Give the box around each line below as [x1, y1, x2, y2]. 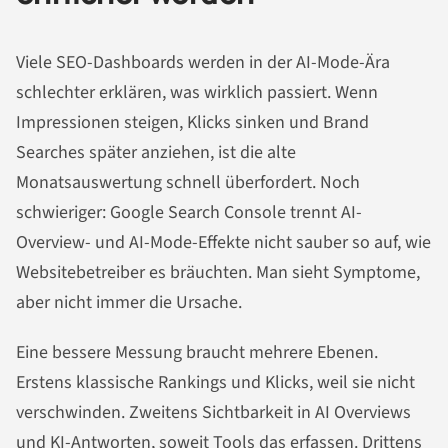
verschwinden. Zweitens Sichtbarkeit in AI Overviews [16, 400, 411, 426]
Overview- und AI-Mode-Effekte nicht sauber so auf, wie [16, 230, 431, 256]
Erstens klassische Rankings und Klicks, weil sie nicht [16, 370, 415, 396]
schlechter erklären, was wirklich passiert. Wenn [16, 80, 378, 106]
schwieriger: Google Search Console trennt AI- [16, 200, 362, 226]
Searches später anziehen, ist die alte [16, 140, 296, 166]
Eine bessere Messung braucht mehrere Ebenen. [16, 340, 378, 366]
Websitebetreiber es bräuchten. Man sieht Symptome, [16, 260, 420, 286]
